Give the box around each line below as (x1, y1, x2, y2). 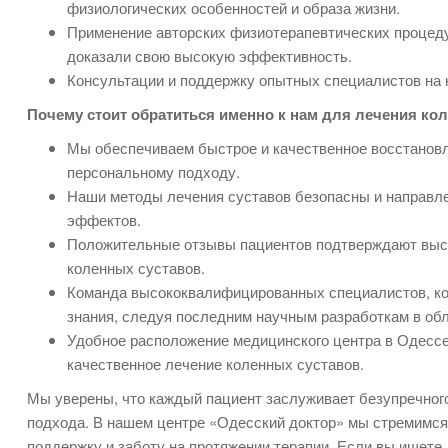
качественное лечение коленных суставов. (67, 353, 365, 375)
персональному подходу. (67, 161, 241, 183)
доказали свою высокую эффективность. (67, 45, 353, 67)
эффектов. (67, 209, 142, 231)
